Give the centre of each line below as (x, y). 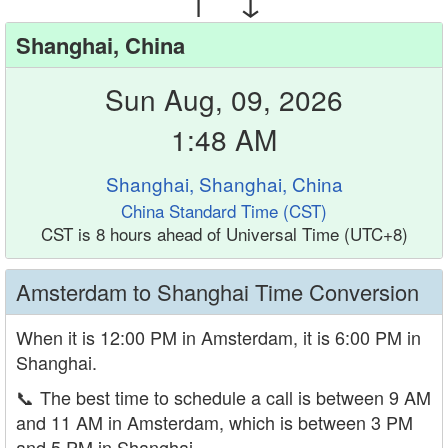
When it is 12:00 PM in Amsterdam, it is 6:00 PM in (218, 337)
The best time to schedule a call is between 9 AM (235, 397)
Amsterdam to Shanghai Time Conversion (217, 291)
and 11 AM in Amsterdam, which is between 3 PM (214, 422)
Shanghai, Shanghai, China (224, 183)
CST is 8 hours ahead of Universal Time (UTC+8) (224, 233)
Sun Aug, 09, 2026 (224, 99)
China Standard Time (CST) (224, 210)
